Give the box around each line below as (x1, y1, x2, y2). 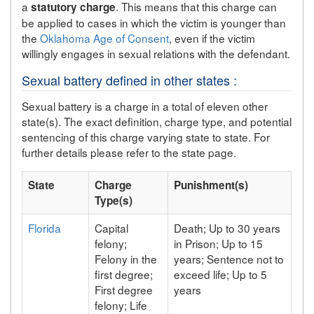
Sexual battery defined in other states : (22, 70, 238, 89)
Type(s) (95, 192, 133, 208)
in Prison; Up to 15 (174, 235, 264, 251)
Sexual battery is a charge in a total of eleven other (22, 98, 268, 114)
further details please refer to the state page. (22, 144, 237, 161)
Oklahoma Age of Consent (40, 29, 170, 46)
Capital (95, 219, 129, 235)
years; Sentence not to (174, 250, 285, 266)
